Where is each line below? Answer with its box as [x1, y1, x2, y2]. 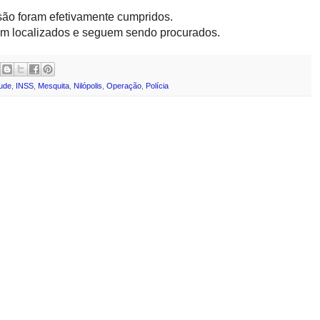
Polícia [146, 81, 169, 91]
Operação [106, 81, 141, 91]
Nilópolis [74, 81, 102, 91]
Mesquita [38, 81, 69, 91]
